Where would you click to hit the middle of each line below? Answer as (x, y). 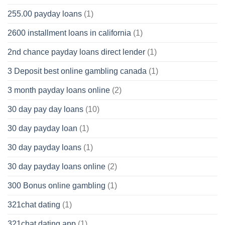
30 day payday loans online (57, 166)
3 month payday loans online (59, 90)
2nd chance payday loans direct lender (76, 52)
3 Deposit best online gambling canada (77, 71)
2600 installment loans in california (69, 33)
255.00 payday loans (45, 14)
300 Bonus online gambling (57, 185)
